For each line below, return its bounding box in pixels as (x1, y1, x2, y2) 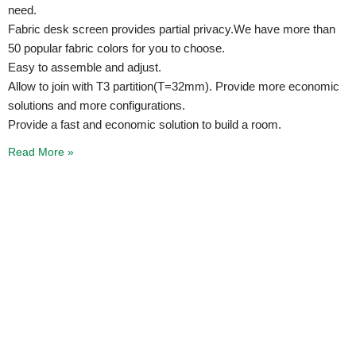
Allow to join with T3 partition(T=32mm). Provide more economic (8, 79, 339, 93)
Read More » (8, 145, 74, 158)
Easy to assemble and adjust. (8, 60, 161, 74)
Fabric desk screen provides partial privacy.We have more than (8, 21, 335, 36)
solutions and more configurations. (8, 98, 185, 112)
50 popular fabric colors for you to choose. (8, 41, 225, 55)
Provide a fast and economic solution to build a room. (8, 117, 281, 131)
